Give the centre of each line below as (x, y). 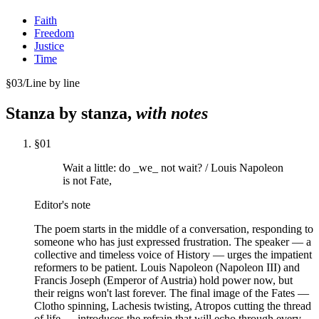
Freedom (54, 33)
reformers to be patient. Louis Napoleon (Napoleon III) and (167, 267)
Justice (49, 46)
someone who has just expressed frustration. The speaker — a (173, 241)
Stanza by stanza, (71, 113)
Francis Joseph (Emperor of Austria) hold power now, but (163, 280)
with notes (172, 113)
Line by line (53, 83)
